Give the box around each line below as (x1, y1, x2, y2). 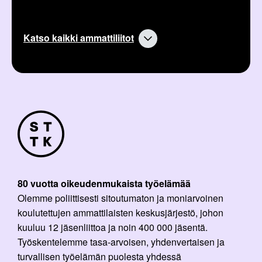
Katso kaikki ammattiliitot (23, 31, 134, 45)
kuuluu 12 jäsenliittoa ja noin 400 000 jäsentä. (18, 220, 208, 235)
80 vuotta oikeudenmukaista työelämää (18, 177, 191, 191)
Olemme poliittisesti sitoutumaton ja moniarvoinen (18, 191, 223, 205)
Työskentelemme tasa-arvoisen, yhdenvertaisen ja (18, 235, 225, 249)
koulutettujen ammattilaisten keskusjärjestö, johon (18, 206, 223, 220)
